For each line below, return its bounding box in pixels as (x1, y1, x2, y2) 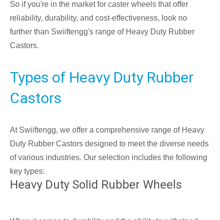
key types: (10, 167, 45, 176)
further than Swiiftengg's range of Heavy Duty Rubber (10, 27, 194, 36)
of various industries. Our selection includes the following (10, 153, 207, 162)
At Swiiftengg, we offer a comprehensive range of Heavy (10, 126, 204, 135)
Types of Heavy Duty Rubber (10, 69, 193, 86)
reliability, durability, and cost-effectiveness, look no (10, 14, 187, 23)
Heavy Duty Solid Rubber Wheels (10, 178, 182, 192)
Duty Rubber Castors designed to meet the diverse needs (10, 139, 209, 148)
